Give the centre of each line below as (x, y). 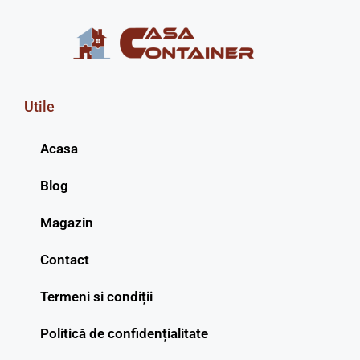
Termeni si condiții (96, 296)
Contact (65, 259)
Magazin (67, 222)
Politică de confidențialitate (124, 333)
